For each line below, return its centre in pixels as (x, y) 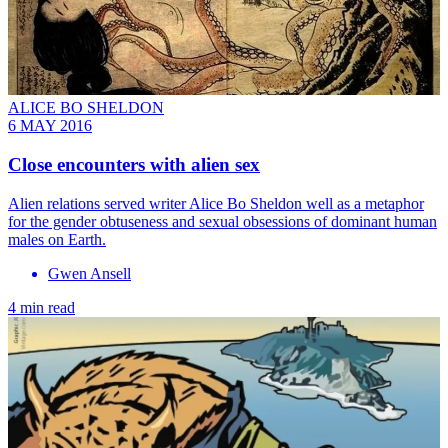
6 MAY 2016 (50, 126)
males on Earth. (57, 239)
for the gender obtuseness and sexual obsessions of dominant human (222, 221)
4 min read (41, 307)
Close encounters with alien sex (134, 164)
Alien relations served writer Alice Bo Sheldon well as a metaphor (216, 203)
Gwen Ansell (89, 273)
